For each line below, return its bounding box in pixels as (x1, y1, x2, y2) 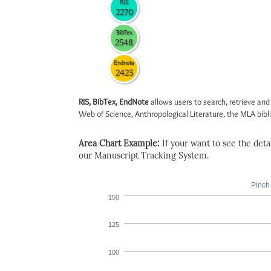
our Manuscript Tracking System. (79, 151, 209, 161)
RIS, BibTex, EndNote (79, 96, 149, 107)
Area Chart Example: (79, 139, 162, 149)
